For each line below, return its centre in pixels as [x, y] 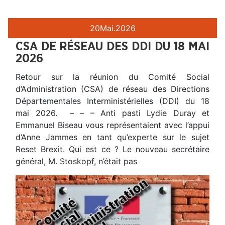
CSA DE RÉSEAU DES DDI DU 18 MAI [113, 46]
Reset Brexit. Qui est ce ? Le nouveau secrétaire [113, 149]
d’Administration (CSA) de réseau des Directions [113, 89]
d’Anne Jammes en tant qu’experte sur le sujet [113, 137]
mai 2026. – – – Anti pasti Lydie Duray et [113, 113]
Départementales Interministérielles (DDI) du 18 [113, 101]
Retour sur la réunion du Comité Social [113, 77]
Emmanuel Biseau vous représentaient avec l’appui [113, 125]
